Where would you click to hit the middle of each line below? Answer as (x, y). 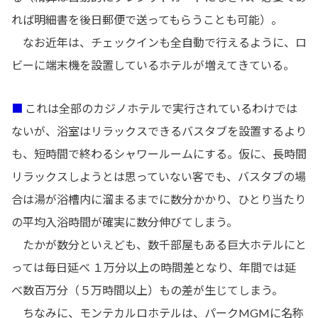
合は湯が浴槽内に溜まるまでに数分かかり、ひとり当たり (159, 199)
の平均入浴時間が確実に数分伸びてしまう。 (125, 221)
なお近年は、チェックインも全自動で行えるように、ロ (159, 42)
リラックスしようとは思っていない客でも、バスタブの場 (159, 176)
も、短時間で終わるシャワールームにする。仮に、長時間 (159, 153)
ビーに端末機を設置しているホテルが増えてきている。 (153, 65)
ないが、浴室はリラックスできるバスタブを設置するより (159, 131)
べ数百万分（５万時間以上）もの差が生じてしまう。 (147, 290)
